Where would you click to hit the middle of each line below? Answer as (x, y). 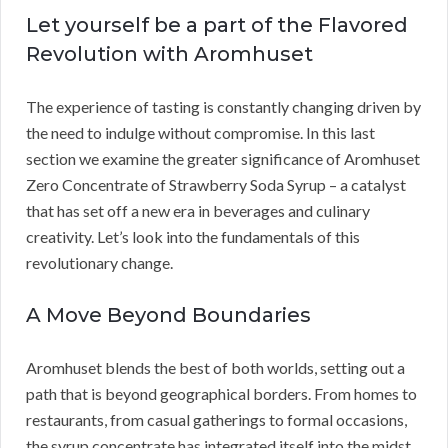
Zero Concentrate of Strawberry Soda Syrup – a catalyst (216, 185)
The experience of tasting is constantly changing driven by (223, 107)
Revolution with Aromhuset (169, 54)
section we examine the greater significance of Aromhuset (223, 159)
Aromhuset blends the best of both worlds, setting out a (215, 368)
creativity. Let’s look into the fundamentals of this (193, 237)
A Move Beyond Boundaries (168, 315)
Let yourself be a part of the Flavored (217, 25)
